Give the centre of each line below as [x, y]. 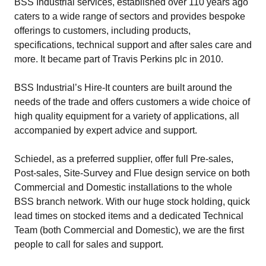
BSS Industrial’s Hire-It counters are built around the [123, 88]
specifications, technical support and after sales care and [133, 45]
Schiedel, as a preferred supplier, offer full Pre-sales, [124, 159]
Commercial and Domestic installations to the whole [123, 187]
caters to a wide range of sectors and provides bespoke [130, 16]
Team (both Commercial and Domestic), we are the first [129, 230]
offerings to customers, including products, [102, 31]
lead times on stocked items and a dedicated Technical [129, 216]
